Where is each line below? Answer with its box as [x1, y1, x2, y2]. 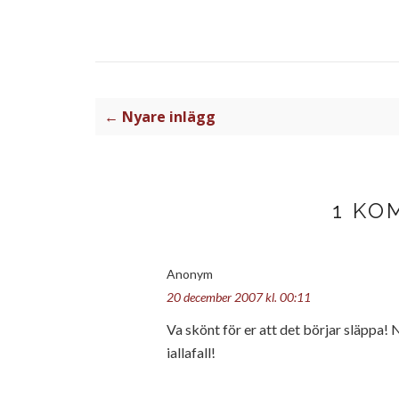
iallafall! [167, 344, 216, 361]
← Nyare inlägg [104, 107, 216, 126]
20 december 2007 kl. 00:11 [167, 289, 311, 305]
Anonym [167, 266, 213, 281]
